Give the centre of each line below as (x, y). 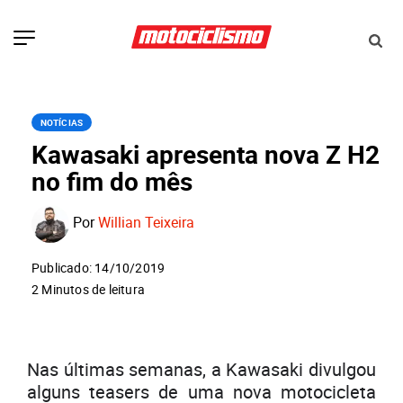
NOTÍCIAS (62, 123)
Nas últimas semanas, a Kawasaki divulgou (201, 370)
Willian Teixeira (146, 223)
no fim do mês (112, 181)
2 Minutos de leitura (88, 290)
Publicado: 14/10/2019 (99, 268)
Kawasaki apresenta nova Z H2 (206, 154)
